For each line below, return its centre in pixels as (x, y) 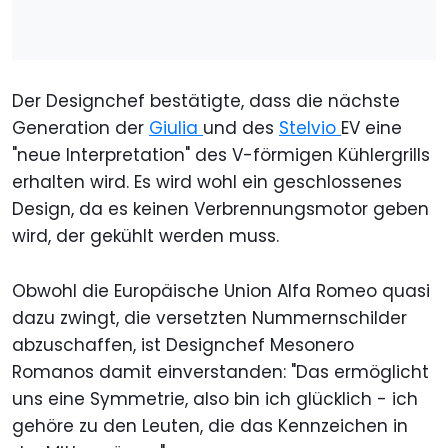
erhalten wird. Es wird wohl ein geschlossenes (207, 182)
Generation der (80, 128)
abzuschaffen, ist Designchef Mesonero (183, 345)
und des (241, 128)
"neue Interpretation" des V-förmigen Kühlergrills (221, 155)
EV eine (371, 128)
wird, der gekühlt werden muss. (145, 236)
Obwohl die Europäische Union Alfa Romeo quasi (221, 291)
